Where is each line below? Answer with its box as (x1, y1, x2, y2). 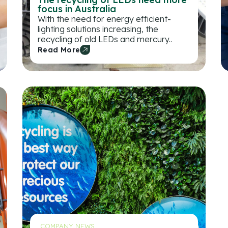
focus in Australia (38, 3, 116, 15)
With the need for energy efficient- (38, 13, 171, 24)
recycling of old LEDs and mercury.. (38, 34, 172, 44)
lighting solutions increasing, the (38, 23, 158, 34)
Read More (38, 45, 80, 54)
